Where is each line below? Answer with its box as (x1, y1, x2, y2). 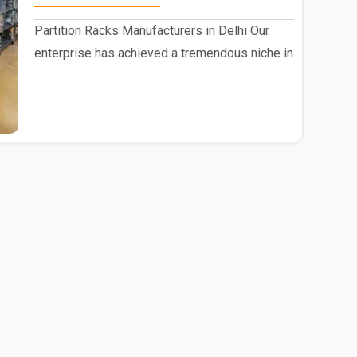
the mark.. (33, 67, 87, 83)
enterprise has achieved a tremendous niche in (33, 45, 293, 61)
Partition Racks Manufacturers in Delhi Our (33, 22, 269, 38)
